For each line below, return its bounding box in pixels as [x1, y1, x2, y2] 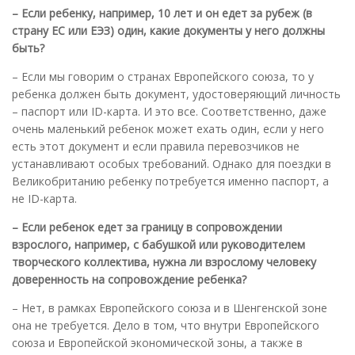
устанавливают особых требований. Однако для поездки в [12, 155, 331, 171]
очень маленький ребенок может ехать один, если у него [12, 120, 324, 136]
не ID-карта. [12, 190, 77, 206]
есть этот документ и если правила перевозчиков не [12, 138, 300, 154]
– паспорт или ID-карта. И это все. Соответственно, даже [12, 103, 326, 119]
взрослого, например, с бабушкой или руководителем [12, 236, 305, 252]
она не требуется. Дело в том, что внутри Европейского [12, 317, 319, 333]
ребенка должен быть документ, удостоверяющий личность [12, 86, 341, 101]
